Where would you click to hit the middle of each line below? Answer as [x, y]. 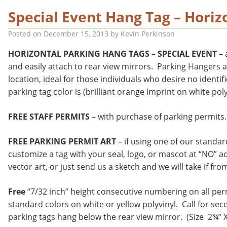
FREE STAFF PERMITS [49, 117]
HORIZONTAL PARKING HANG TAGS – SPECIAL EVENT [112, 54]
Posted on [26, 34]
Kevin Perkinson [148, 34]
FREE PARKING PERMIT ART [62, 141]
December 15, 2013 [76, 34]
